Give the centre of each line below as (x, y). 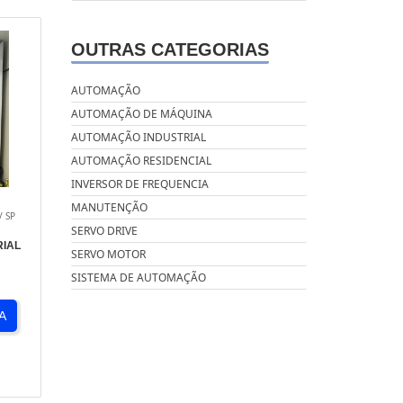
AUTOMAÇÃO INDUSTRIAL (138, 138)
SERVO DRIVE (104, 231)
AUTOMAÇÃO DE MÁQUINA (141, 114)
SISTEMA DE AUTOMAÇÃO (138, 278)
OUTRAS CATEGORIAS (170, 50)
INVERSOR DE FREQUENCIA (139, 184)
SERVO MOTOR (108, 255)
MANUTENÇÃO (109, 208)
